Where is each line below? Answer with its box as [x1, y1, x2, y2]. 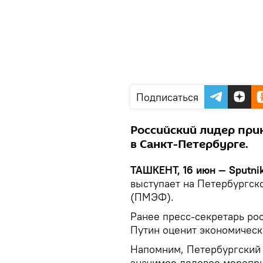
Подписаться [136, 90, 198, 104]
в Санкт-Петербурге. [130, 136, 248, 153]
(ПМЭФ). [130, 190, 174, 204]
